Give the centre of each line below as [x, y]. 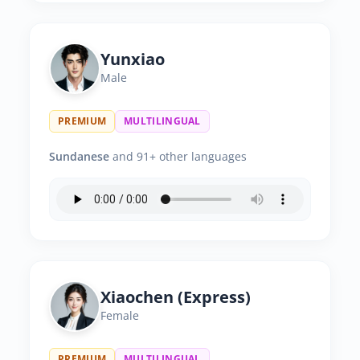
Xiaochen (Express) [176, 297]
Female [120, 315]
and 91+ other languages [178, 156]
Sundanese [79, 156]
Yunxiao [133, 59]
